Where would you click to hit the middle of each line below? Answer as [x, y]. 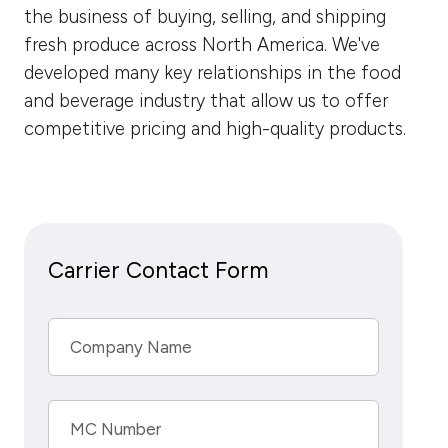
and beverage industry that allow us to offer [206, 101]
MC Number [116, 429]
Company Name [131, 347]
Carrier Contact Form [158, 270]
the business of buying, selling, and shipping [205, 17]
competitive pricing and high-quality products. [217, 129]
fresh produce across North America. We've [202, 45]
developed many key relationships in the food [212, 73]
